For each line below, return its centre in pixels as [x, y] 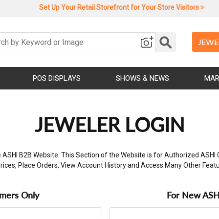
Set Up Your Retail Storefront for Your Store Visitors [120, 7]
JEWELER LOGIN [109, 125]
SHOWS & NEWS [142, 78]
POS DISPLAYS [57, 78]
